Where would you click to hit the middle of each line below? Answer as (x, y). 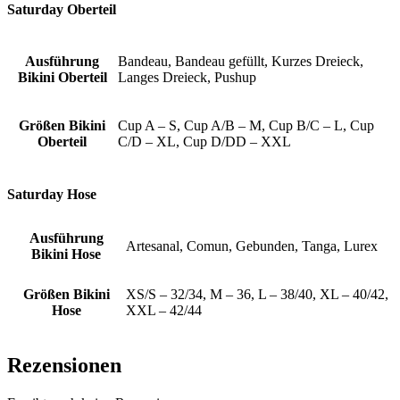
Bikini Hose (66, 254)
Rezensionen (64, 365)
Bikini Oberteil (62, 78)
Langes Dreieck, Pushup (187, 78)
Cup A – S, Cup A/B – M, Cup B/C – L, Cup (246, 126)
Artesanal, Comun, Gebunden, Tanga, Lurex (252, 246)
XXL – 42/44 (164, 310)
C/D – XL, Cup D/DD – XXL (204, 142)
